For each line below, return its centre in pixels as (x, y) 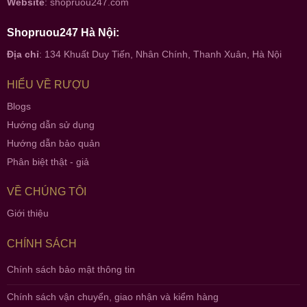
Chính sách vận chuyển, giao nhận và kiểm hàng (112, 297)
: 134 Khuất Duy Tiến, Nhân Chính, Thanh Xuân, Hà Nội (160, 54)
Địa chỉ (23, 54)
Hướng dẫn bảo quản (53, 143)
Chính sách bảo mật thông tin (71, 270)
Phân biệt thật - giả (48, 161)
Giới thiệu (27, 213)
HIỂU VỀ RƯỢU (48, 84)
